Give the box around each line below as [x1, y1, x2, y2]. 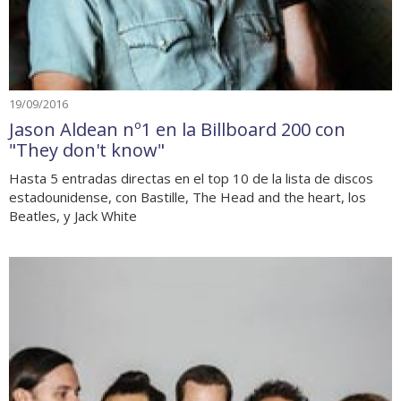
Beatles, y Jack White [9, 207, 137, 226]
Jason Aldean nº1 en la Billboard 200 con [9, 117, 346, 142]
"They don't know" [9, 138, 165, 163]
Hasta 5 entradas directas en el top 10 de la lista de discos [9, 169, 373, 188]
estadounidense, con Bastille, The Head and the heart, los [9, 188, 366, 207]
